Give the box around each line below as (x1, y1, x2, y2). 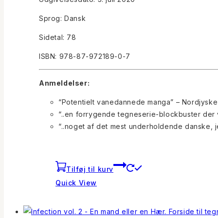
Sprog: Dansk (39, 14, 86, 23)
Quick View (55, 179, 97, 187)
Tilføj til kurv (66, 165, 113, 174)
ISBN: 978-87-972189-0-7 (39, 52, 130, 61)
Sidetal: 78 (39, 33, 76, 42)
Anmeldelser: (39, 79, 90, 88)
